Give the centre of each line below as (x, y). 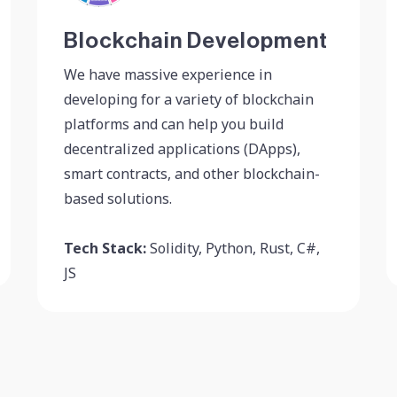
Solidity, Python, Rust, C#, (234, 248)
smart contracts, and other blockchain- (192, 173)
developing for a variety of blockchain (189, 99)
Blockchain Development (196, 41)
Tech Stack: (105, 248)
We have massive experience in (168, 74)
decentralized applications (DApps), (183, 148)
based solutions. (118, 198)
